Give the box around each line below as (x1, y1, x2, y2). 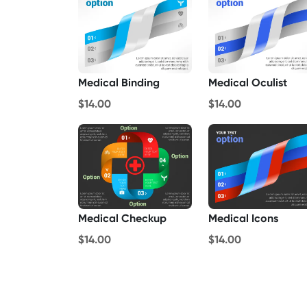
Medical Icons (208, 212, 278, 225)
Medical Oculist (208, 75, 287, 89)
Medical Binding (78, 75, 160, 89)
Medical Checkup (78, 212, 167, 225)
